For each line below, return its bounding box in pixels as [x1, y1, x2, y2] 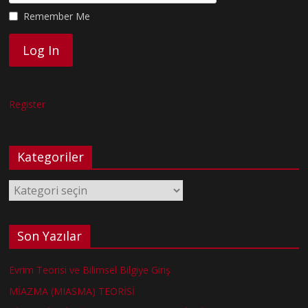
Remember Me [23, 9, 91, 23]
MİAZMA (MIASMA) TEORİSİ [9, 284, 135, 298]
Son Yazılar [17, 227, 82, 244]
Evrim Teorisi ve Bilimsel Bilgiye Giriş [9, 263, 171, 276]
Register [9, 97, 46, 111]
